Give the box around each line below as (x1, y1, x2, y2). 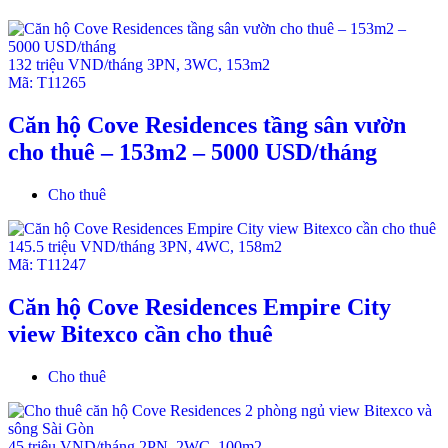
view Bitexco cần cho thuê (8, 320, 273, 347)
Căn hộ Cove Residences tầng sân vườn (8, 111, 406, 138)
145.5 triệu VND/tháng (8, 237, 159, 255)
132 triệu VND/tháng (8, 55, 147, 73)
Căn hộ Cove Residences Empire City (8, 293, 391, 320)
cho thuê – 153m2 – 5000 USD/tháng (8, 138, 377, 165)
